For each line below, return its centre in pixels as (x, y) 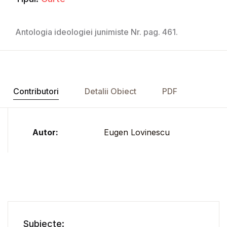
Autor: (45, 133)
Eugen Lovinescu (137, 133)
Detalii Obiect (110, 91)
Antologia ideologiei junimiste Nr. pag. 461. (97, 32)
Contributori (36, 91)
